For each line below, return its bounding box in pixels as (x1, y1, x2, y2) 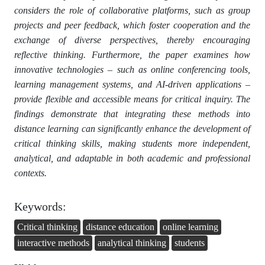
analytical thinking (98, 238, 166, 248)
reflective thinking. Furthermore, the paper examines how (14, 50, 251, 60)
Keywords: (14, 200, 66, 214)
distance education (86, 221, 154, 232)
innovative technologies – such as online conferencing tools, (14, 64, 251, 75)
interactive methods (17, 238, 89, 248)
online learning (163, 221, 218, 232)
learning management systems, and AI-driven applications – (14, 79, 251, 90)
